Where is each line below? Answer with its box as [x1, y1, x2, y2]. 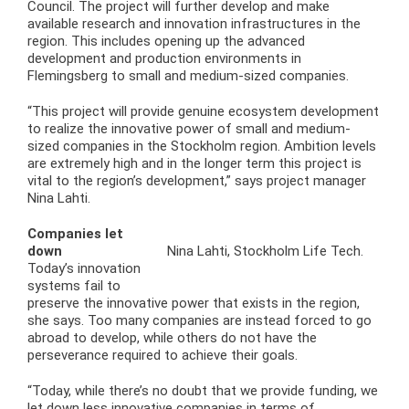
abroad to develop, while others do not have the [27, 329, 317, 346]
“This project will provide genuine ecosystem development [27, 102, 379, 120]
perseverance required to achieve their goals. [27, 346, 298, 363]
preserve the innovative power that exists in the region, [27, 294, 360, 311]
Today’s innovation [27, 259, 141, 277]
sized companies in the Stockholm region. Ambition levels [27, 137, 376, 154]
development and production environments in [27, 49, 301, 67]
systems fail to [27, 277, 121, 294]
